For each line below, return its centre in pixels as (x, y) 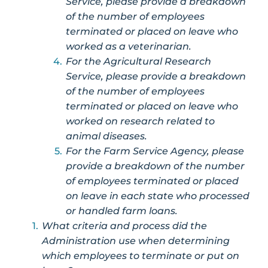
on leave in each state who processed (158, 196)
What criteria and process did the (124, 226)
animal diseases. (106, 136)
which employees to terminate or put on (141, 255)
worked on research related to (140, 121)
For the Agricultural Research (138, 61)
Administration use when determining (136, 240)
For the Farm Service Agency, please (155, 151)
